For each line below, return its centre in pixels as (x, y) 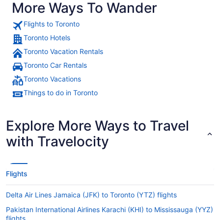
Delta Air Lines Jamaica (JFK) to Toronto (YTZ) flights (91, 194)
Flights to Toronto (52, 24)
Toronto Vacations (52, 79)
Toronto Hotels (47, 37)
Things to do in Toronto (61, 92)
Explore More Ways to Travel (97, 125)
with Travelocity (57, 141)
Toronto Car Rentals (55, 65)
